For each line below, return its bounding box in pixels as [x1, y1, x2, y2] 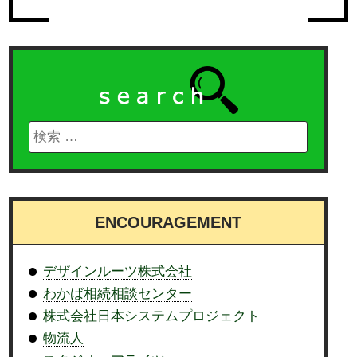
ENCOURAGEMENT [95, 214, 242, 232]
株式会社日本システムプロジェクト [43, 308, 261, 324]
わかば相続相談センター [43, 286, 193, 302]
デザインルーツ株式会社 [43, 264, 193, 280]
